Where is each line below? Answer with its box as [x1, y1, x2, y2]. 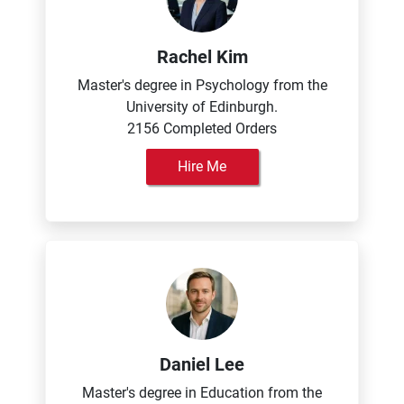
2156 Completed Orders [127, 120, 277, 137]
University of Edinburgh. [126, 98, 278, 115]
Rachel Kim [156, 46, 248, 68]
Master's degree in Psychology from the [77, 77, 327, 94]
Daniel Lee [160, 353, 244, 375]
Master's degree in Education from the [82, 384, 322, 401]
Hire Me [178, 158, 226, 175]
